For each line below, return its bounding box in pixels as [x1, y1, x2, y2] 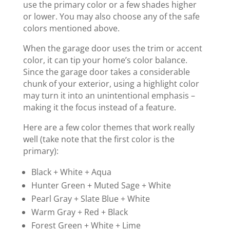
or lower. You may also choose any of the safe [23, 11, 200, 23]
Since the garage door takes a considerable [23, 66, 190, 78]
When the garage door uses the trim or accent [23, 43, 202, 54]
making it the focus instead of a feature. [23, 102, 178, 113]
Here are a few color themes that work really [23, 122, 195, 133]
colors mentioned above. [23, 23, 122, 34]
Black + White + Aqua [31, 166, 111, 178]
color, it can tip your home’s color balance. [23, 54, 187, 66]
